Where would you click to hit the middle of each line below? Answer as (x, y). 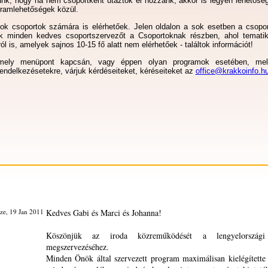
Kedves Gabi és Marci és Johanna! (103, 213)
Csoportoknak (162, 36)
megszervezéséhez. (77, 247)
